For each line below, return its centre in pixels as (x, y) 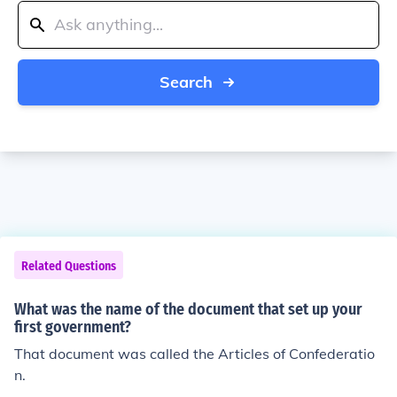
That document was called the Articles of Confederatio (195, 354)
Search (186, 82)
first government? (73, 327)
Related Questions (69, 266)
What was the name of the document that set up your (188, 309)
